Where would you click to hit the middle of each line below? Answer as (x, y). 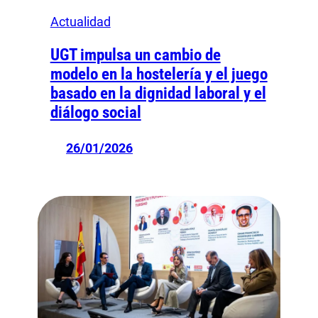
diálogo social (95, 113)
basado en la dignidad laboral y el (158, 94)
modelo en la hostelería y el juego (159, 75)
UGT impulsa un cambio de (135, 55)
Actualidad (80, 22)
